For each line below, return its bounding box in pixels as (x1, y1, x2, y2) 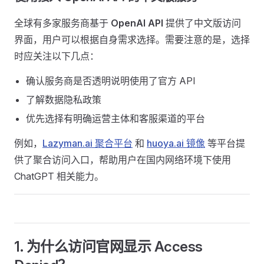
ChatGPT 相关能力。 (14, 170, 104, 182)
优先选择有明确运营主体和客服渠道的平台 (26, 113, 205, 124)
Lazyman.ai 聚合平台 (42, 137, 133, 149)
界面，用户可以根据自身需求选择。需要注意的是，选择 (14, 34, 250, 45)
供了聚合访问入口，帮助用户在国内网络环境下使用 (14, 154, 231, 166)
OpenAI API (111, 17, 163, 29)
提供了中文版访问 (163, 17, 241, 29)
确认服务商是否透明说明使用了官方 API (26, 75, 196, 87)
